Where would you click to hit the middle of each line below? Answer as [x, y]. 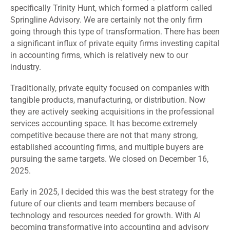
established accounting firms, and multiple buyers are [107, 147]
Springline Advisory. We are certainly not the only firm [106, 20]
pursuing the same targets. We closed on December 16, [109, 159]
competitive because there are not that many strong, [104, 136]
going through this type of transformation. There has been [115, 32]
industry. [26, 67]
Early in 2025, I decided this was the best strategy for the [112, 192]
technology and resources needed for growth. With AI [106, 216]
